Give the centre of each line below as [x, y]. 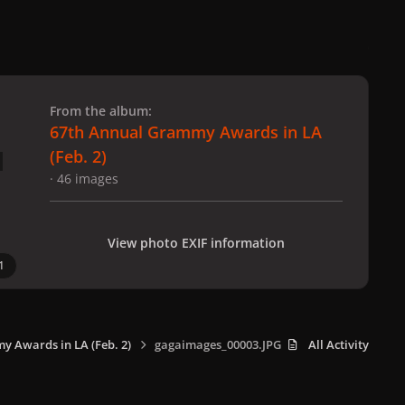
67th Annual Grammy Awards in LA [186, 132]
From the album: [101, 110]
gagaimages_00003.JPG [217, 344]
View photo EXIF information [196, 242]
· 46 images [84, 178]
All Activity [339, 344]
